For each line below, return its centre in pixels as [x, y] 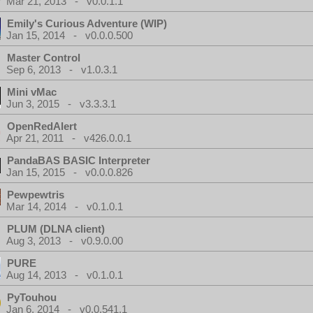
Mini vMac [32, 92]
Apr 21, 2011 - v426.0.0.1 [69, 138]
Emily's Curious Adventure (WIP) [87, 23]
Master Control [44, 58]
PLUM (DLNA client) [56, 229]
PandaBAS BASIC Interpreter [79, 160]
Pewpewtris [36, 195]
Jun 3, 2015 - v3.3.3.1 [61, 104]
